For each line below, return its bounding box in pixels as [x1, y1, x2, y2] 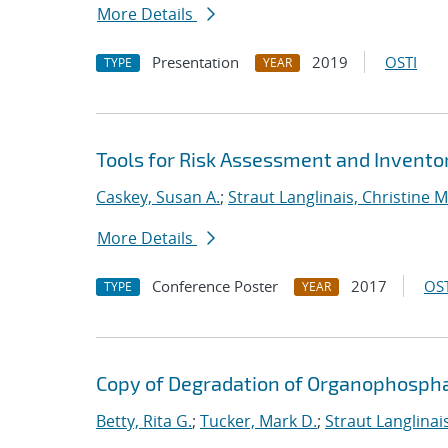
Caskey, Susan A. [96, 186, 220, 208]
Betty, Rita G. [96, 410, 192, 432]
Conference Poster [152, 276, 278, 296]
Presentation [152, 52, 239, 72]
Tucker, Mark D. [200, 410, 317, 432]
